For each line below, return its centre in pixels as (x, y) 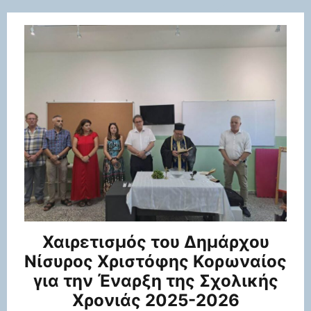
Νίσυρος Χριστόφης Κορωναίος (155, 262)
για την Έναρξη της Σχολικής (155, 281)
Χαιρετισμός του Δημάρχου (155, 242)
